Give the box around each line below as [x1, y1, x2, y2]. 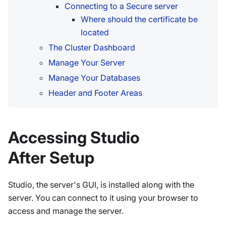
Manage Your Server [48, 58, 125, 68]
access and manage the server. [8, 206, 124, 216]
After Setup [8, 148, 94, 168]
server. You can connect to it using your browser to [8, 193, 198, 203]
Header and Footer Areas [48, 88, 142, 98]
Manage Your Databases [48, 73, 140, 83]
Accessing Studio [8, 128, 140, 148]
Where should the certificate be [81, 14, 198, 25]
